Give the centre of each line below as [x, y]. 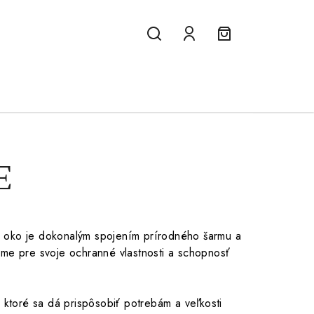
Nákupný [250, 53]
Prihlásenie [220, 53]
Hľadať [174, 53]
